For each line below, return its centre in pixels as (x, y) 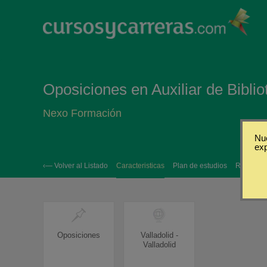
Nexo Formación (82, 113)
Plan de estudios (200, 166)
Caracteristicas (140, 166)
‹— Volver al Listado (75, 166)
